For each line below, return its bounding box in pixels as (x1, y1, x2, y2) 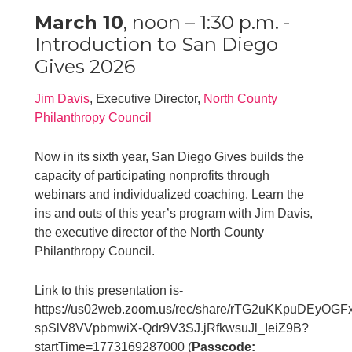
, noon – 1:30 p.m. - (123, 10, 291, 34)
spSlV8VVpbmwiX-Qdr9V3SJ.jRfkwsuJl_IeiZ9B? (35, 321, 310, 335)
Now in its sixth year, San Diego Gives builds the (35, 149, 305, 163)
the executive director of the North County (35, 225, 265, 239)
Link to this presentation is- (35, 283, 187, 297)
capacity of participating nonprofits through (35, 168, 270, 182)
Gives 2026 (35, 54, 136, 78)
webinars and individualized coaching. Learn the (35, 187, 305, 201)
